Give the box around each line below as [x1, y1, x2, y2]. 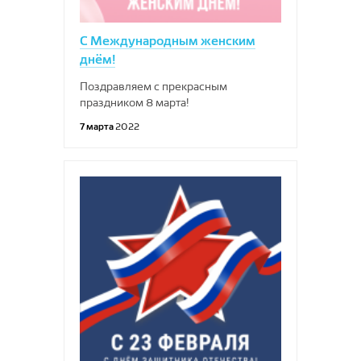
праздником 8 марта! [80, 96, 189, 109]
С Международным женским [80, 33, 255, 48]
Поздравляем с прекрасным [80, 80, 227, 93]
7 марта [80, 120, 115, 132]
